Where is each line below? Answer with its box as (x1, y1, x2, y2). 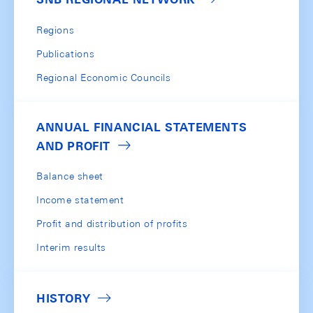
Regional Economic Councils (36, 71, 171, 83)
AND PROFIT (36, 139, 110, 153)
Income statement (36, 194, 124, 206)
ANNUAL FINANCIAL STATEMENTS (36, 120, 247, 134)
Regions (36, 24, 75, 36)
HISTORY (36, 292, 91, 306)
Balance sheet (36, 170, 103, 182)
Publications (36, 48, 95, 59)
